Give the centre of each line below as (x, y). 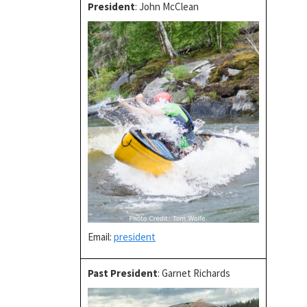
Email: (101, 237)
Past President (123, 273)
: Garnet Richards (194, 273)
